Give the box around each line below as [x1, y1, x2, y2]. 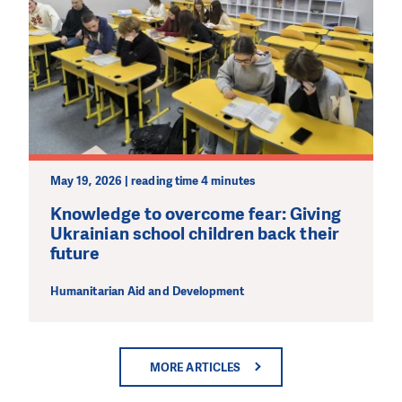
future [50, 241, 100, 265]
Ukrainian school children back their [50, 222, 339, 245]
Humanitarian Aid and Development [50, 284, 245, 300]
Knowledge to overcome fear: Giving [50, 202, 341, 225]
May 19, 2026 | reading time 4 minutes [50, 172, 256, 188]
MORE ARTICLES [150, 360, 241, 376]
